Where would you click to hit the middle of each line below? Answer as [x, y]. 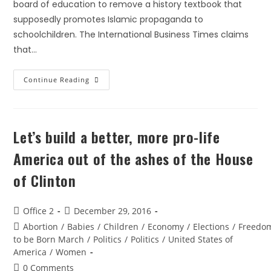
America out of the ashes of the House [133, 158]
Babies [81, 227]
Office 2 [39, 211]
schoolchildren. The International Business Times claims [131, 34]
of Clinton [45, 180]
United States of [201, 239]
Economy [166, 227]
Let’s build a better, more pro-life [117, 137]
